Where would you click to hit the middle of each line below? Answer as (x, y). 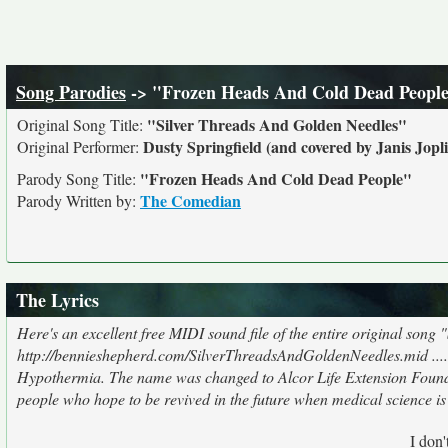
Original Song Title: (82, 124)
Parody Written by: (78, 200)
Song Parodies (71, 92)
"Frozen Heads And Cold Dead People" (276, 178)
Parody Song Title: (78, 178)
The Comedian (190, 200)
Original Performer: (80, 146)
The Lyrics (57, 300)
